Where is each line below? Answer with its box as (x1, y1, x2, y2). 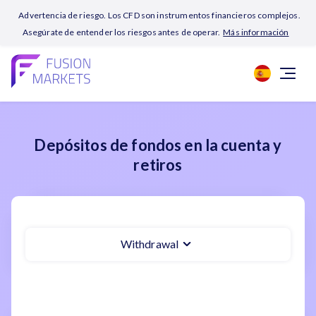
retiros (133, 155, 183, 174)
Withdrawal (120, 237, 179, 250)
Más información (223, 27, 289, 37)
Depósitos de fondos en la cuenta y (34, 135, 282, 154)
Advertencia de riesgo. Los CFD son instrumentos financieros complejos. (18, 10, 300, 20)
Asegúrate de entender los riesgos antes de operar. (22, 27, 221, 37)
